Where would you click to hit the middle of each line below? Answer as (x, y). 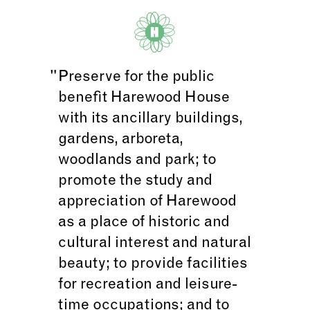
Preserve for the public (136, 77)
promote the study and (135, 181)
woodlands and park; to (137, 160)
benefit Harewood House (144, 98)
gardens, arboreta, (121, 139)
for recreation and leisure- (148, 285)
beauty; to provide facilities (153, 264)
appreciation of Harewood (147, 202)
